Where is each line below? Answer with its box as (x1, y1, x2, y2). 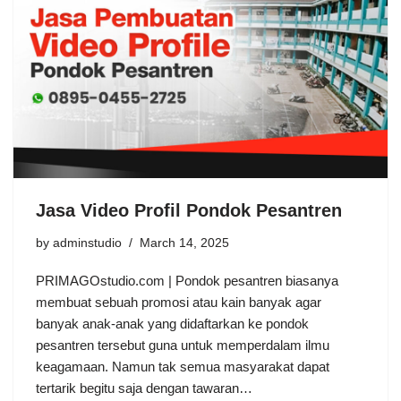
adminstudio (53, 236, 122, 251)
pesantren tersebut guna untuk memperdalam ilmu (36, 337, 329, 354)
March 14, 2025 (140, 236, 229, 251)
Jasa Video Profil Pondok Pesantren (36, 200, 342, 221)
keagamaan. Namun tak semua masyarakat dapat (36, 359, 329, 375)
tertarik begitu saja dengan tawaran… (36, 380, 256, 397)
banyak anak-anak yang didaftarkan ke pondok (36, 316, 309, 332)
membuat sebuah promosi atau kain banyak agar (36, 294, 321, 311)
